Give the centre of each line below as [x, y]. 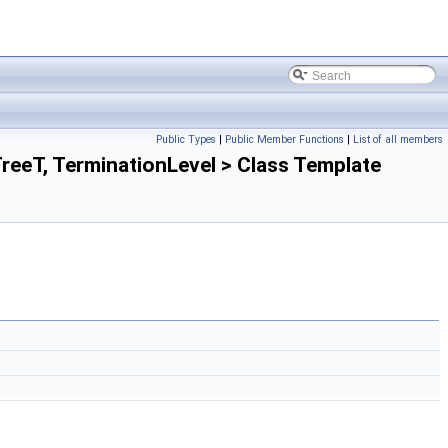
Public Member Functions [284, 139]
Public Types [186, 139]
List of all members [398, 139]
